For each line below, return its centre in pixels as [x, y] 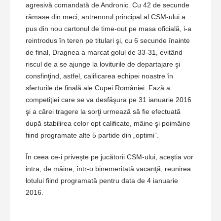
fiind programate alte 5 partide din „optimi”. [92, 135]
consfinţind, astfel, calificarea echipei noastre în [99, 76]
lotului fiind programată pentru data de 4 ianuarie [102, 181]
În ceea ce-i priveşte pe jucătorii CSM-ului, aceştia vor [110, 157]
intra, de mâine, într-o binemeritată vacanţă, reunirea [108, 169]
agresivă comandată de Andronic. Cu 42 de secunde [108, 5]
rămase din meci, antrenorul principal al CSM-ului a [106, 17]
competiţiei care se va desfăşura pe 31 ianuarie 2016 [109, 100]
